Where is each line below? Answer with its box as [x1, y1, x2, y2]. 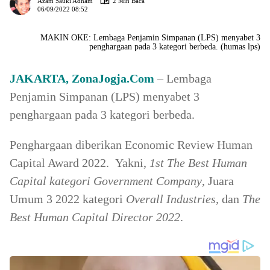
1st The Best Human [149, 156, 247, 169]
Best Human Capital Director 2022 [10, 210, 180, 224]
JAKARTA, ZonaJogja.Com [10, 72, 154, 85]
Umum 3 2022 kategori [10, 192, 123, 206]
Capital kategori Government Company [10, 174, 202, 187]
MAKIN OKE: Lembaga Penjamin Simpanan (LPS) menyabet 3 [40, 33, 260, 42]
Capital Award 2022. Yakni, [10, 156, 149, 169]
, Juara [202, 174, 234, 187]
